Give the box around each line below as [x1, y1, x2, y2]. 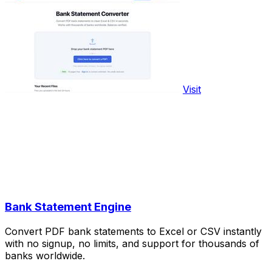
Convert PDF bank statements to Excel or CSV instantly [5, 225, 262, 238]
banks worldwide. [5, 250, 85, 262]
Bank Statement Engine [5, 200, 131, 214]
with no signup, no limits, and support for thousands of [5, 237, 259, 250]
